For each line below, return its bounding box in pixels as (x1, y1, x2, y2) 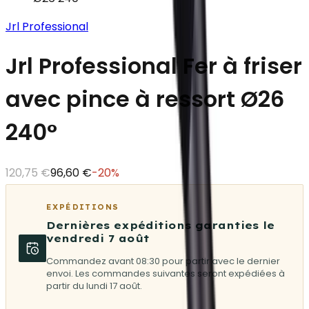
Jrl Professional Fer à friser (6, 50, 302, 82)
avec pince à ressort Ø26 (6, 83, 284, 115)
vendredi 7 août (46, 231, 150, 245)
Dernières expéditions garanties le (46, 218, 275, 232)
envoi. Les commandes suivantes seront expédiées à (46, 266, 285, 280)
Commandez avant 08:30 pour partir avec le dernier (46, 254, 280, 268)
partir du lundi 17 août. (46, 279, 142, 292)
